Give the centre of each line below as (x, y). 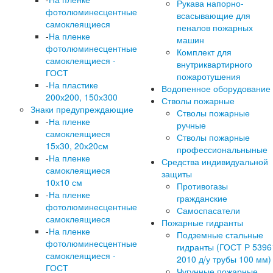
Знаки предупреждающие (82, 109)
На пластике (73, 84)
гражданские (202, 198)
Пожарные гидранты (202, 222)
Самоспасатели (208, 210)
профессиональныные (222, 149)
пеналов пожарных (215, 27)
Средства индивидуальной (215, 161)
